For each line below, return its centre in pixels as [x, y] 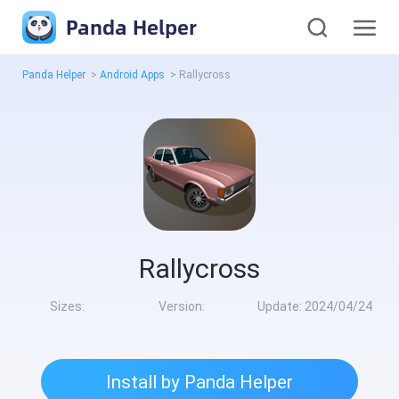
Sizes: [67, 307]
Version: [182, 307]
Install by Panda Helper [199, 382]
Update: [281, 307]
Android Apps [133, 75]
